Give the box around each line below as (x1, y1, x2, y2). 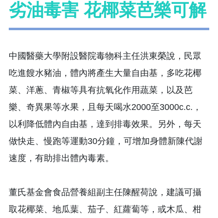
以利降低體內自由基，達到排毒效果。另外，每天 (9, 119, 201, 129)
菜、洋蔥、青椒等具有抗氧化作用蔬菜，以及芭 (9, 85, 193, 95)
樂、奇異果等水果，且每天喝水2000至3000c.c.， (9, 102, 201, 112)
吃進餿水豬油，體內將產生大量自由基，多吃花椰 (9, 68, 201, 78)
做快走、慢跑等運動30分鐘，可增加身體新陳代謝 (9, 136, 202, 146)
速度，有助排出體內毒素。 (9, 153, 114, 163)
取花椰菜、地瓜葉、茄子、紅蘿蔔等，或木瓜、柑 (9, 204, 201, 214)
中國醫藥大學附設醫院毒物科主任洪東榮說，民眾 (9, 51, 201, 61)
